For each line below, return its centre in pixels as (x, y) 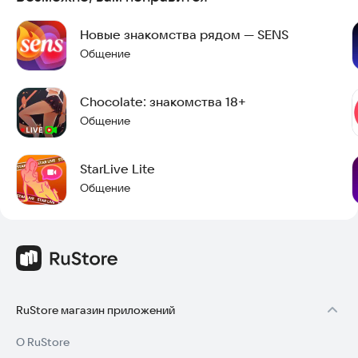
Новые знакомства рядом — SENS (184, 34)
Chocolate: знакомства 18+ (163, 101)
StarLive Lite (117, 169)
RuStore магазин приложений (95, 310)
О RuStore (43, 342)
